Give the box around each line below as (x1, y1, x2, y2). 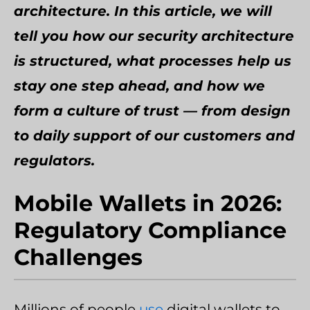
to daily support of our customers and (14, 127, 295, 144)
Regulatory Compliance (14, 217, 286, 244)
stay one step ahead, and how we (14, 77, 265, 94)
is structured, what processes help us (14, 53, 291, 69)
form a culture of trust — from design (14, 102, 291, 119)
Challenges (14, 244, 143, 271)
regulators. (14, 152, 95, 169)
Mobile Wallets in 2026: (14, 190, 282, 217)
